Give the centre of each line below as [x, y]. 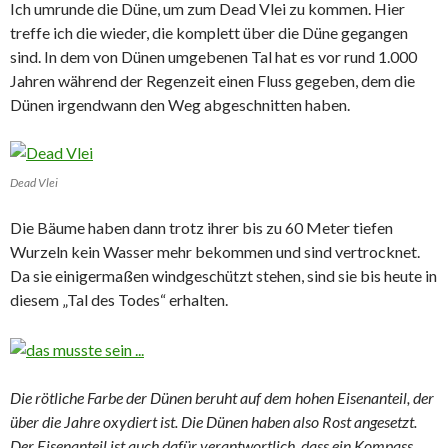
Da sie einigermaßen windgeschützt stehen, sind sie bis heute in [223, 275]
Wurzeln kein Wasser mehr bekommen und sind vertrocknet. [215, 251]
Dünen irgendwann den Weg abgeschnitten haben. [180, 104]
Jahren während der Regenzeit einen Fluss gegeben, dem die [212, 80]
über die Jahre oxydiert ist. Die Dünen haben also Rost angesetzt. [213, 421]
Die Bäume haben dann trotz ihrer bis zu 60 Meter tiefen [201, 227]
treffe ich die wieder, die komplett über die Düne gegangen [209, 32]
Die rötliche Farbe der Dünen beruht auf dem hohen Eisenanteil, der [222, 397]
